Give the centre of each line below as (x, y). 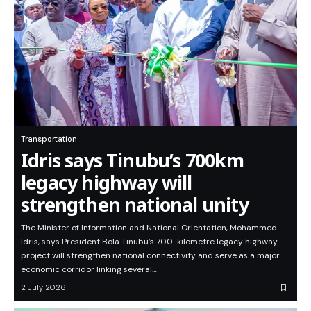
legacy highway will (107, 183)
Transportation (49, 139)
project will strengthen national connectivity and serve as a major (150, 256)
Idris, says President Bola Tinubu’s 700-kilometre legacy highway (149, 242)
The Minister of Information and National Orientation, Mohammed (149, 228)
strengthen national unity (135, 205)
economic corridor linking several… (89, 270)
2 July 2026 (43, 288)
